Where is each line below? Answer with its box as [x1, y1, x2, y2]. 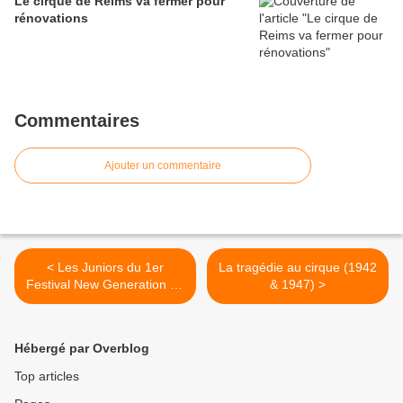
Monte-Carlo [69, 294, 141, 309]
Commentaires [14, 111, 139, 131]
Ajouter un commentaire [104, 159, 221, 173]
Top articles [14, 369, 79, 384]
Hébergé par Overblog [14, 341, 149, 356]
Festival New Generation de [26, 277, 184, 292]
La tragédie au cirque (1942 [219, 260, 377, 275]
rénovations [14, 11, 88, 26]
